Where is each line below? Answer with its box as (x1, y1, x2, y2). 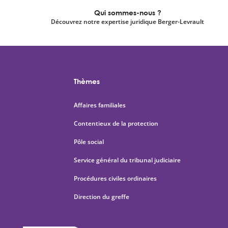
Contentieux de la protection (74, 119, 158, 128)
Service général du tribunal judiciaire (74, 156, 181, 164)
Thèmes (74, 77, 100, 85)
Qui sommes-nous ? (94, 8, 161, 17)
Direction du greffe (74, 192, 129, 201)
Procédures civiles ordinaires (74, 174, 157, 183)
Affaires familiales (74, 101, 126, 109)
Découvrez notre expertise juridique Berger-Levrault (51, 17, 205, 26)
